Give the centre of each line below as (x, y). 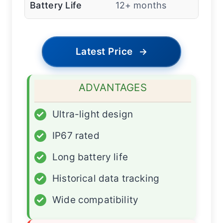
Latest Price (104, 52)
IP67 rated (76, 136)
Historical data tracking (106, 179)
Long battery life (90, 157)
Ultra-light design (93, 114)
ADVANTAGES (113, 88)
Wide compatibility (96, 200)
